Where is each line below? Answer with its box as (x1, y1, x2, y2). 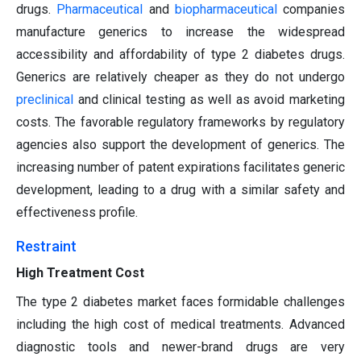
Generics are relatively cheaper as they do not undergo (16, 69, 345, 85)
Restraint (16, 238, 77, 255)
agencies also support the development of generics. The (16, 137, 345, 153)
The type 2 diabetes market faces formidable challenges (16, 294, 345, 310)
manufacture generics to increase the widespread (16, 24, 345, 40)
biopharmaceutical (174, 2, 277, 18)
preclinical (16, 92, 73, 108)
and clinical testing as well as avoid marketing (73, 92, 345, 108)
